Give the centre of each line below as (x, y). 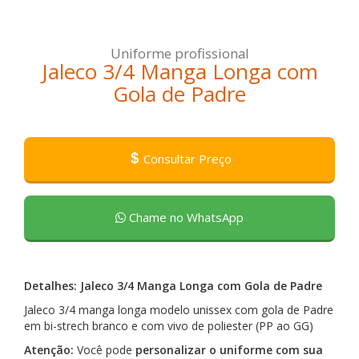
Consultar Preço (186, 159)
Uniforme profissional (179, 54)
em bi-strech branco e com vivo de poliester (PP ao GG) (169, 326)
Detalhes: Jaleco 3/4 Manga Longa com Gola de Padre (173, 286)
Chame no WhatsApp (185, 218)
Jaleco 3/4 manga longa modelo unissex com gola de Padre (179, 310)
